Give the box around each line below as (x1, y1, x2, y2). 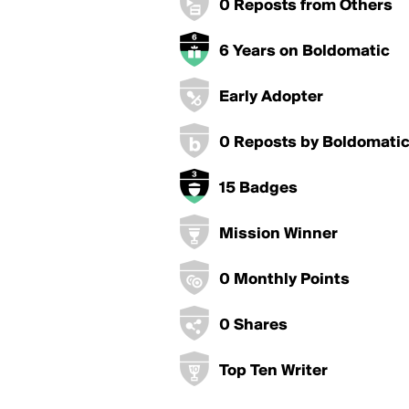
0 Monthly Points (219, 271, 350, 288)
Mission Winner (219, 225, 338, 243)
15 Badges (219, 180, 298, 197)
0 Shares (219, 317, 288, 334)
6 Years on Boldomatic (219, 43, 390, 60)
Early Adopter (219, 89, 323, 106)
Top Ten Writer (219, 362, 328, 380)
